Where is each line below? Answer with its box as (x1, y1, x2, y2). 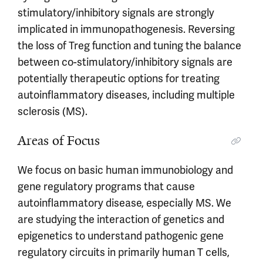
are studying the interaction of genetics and (18, 213, 224, 226)
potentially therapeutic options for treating (18, 72, 220, 85)
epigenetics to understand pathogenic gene (18, 230, 224, 242)
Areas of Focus (18, 132, 100, 149)
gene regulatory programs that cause (18, 180, 195, 193)
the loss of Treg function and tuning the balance (18, 39, 241, 52)
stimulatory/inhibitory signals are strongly (18, 6, 214, 19)
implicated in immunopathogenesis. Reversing (18, 23, 235, 36)
